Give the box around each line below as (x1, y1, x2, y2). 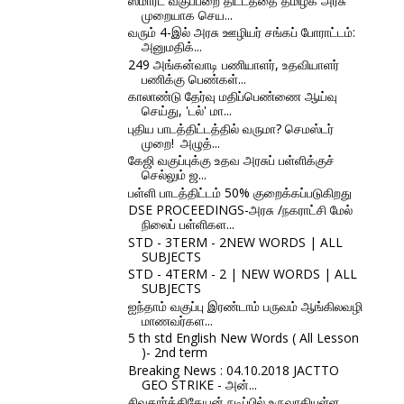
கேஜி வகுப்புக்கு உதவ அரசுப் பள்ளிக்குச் (127, 151, 335, 169)
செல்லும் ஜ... (141, 166, 207, 183)
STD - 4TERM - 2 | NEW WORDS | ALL (127, 265, 357, 282)
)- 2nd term (141, 344, 207, 361)
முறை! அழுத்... (141, 133, 220, 151)
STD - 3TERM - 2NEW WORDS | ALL (127, 233, 343, 251)
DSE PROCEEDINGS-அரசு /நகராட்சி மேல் (127, 201, 353, 218)
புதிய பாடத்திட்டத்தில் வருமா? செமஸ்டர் (127, 119, 334, 137)
